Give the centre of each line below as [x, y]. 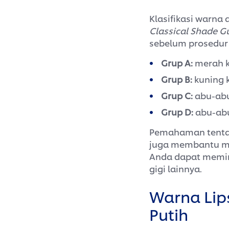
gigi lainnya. [176, 168]
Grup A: [178, 62]
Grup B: [178, 78]
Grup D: [178, 111]
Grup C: [178, 95]
